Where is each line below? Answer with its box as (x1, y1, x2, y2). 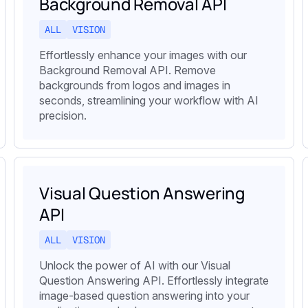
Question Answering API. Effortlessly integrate (39, 273, 269, 287)
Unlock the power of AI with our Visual (39, 258, 230, 272)
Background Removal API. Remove (39, 63, 216, 77)
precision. (39, 108, 87, 122)
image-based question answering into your (39, 288, 250, 302)
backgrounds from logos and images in (39, 78, 230, 92)
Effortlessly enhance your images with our (39, 47, 247, 62)
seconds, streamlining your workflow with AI (39, 93, 258, 107)
